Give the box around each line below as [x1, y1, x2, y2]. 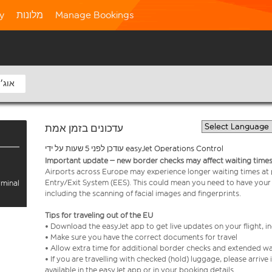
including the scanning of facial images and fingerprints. [45, 189, 241, 198]
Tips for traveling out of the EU [45, 211, 155, 220]
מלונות [16, 9, 43, 21]
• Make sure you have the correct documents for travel [45, 233, 241, 242]
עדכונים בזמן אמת [45, 122, 123, 135]
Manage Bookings [55, 9, 134, 21]
